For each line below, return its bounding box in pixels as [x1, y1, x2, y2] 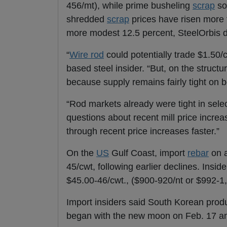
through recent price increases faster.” [66, 126, 219, 137]
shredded [66, 14, 107, 25]
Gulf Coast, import [109, 148, 187, 159]
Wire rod [69, 50, 104, 60]
